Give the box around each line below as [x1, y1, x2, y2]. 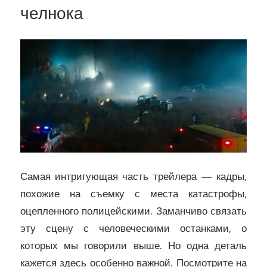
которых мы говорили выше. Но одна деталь [20, 237, 247, 253]
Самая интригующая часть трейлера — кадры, [20, 168, 247, 184]
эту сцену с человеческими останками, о [20, 220, 247, 236]
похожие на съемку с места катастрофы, [20, 185, 247, 201]
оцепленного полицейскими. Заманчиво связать [20, 203, 247, 219]
